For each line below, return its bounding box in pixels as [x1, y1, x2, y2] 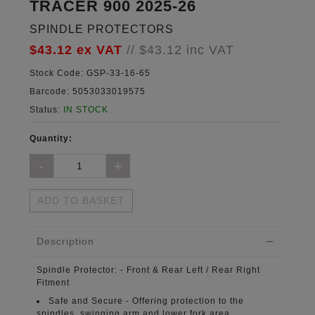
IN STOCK [63, 104, 108, 115]
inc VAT [186, 42, 234, 57]
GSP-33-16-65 [83, 67, 150, 78]
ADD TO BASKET [37, 194, 125, 206]
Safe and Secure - [48, 296, 129, 307]
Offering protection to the [129, 296, 244, 307]
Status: [29, 104, 63, 115]
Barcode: [29, 86, 70, 96]
